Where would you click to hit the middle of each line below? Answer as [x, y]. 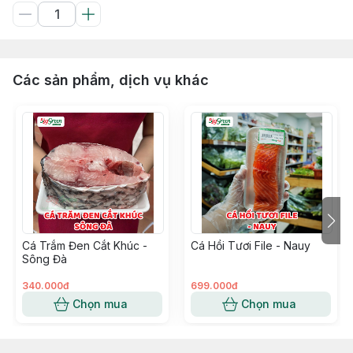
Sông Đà [45, 259]
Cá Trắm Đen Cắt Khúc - [85, 245]
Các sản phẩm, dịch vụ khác [111, 80]
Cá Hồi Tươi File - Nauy [251, 245]
